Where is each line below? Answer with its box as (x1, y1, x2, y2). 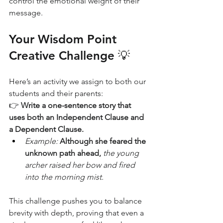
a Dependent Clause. (9, 124, 84, 134)
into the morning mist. (25, 172, 104, 182)
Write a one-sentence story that (21, 101, 133, 110)
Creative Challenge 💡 (9, 48, 130, 63)
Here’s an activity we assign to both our (9, 77, 148, 86)
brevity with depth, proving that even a (9, 208, 146, 218)
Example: (25, 136, 58, 146)
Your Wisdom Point (9, 32, 120, 46)
